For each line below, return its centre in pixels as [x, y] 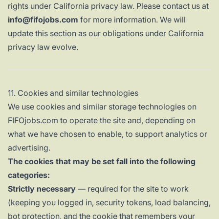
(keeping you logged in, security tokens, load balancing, [109, 203]
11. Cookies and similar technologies [73, 93]
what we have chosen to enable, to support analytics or [108, 134]
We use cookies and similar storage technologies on [102, 107]
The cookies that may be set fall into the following [102, 162]
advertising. [29, 148]
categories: [29, 175]
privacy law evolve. [43, 47]
